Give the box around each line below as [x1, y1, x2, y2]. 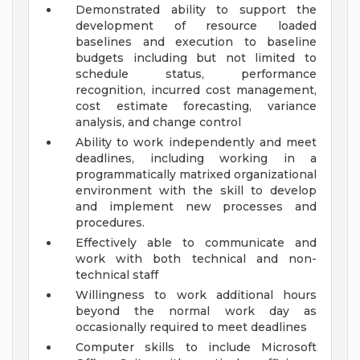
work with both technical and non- [76, 252, 317, 267]
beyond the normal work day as [76, 304, 317, 319]
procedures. [76, 215, 145, 231]
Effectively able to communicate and [76, 235, 317, 251]
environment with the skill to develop [76, 183, 317, 198]
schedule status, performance [76, 67, 317, 82]
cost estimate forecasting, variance [76, 99, 317, 114]
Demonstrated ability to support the [76, 2, 317, 18]
